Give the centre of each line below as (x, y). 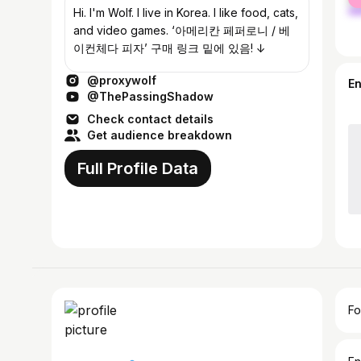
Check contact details (150, 119)
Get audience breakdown (160, 135)
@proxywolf (122, 80)
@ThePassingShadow (150, 96)
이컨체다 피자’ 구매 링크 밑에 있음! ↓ (170, 48)
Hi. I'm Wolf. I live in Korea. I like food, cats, (186, 12)
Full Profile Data (138, 168)
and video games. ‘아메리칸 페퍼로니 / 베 (182, 30)
